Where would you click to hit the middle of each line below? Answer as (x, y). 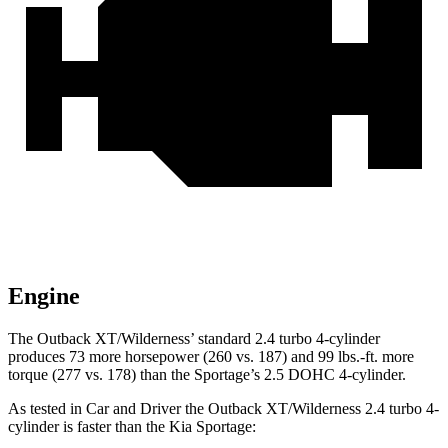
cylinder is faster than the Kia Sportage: (132, 427)
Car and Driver (133, 409)
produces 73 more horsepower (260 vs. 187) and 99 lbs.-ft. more (211, 357)
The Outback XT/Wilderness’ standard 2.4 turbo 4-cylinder (194, 339)
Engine (44, 296)
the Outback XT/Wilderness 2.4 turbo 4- (310, 409)
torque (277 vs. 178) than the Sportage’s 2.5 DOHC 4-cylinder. (207, 375)
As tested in (47, 409)
